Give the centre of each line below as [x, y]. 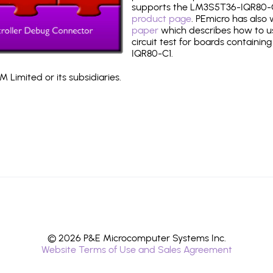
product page [162, 19]
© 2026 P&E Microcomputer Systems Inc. [136, 238]
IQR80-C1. [153, 53]
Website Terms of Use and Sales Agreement [136, 250]
